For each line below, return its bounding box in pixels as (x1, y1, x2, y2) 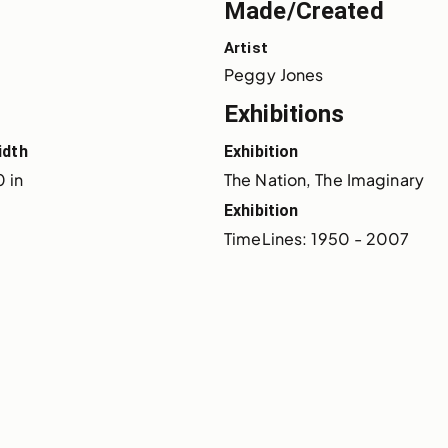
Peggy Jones (224, 63, 324, 85)
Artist (224, 38, 268, 57)
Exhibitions (224, 99, 345, 128)
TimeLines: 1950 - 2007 (224, 227, 410, 249)
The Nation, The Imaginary (224, 168, 424, 190)
